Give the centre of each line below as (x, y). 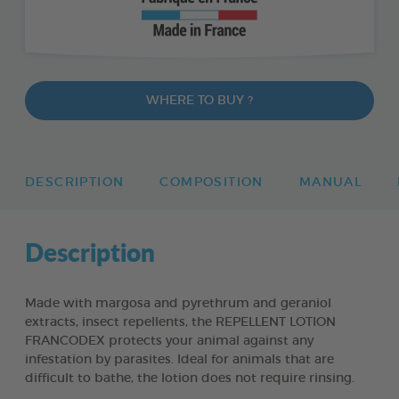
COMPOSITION (212, 182)
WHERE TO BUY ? (199, 100)
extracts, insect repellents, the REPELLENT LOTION (180, 322)
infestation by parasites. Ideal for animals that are (179, 359)
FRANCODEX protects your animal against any (169, 341)
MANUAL (330, 182)
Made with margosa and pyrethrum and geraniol (178, 303)
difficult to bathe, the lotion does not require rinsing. (191, 378)
